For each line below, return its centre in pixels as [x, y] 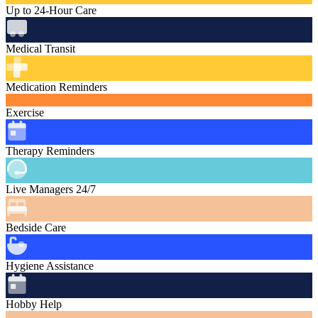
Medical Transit [40, 49]
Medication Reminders [56, 87]
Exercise [25, 113]
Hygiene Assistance [50, 266]
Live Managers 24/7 [51, 190]
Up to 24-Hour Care [51, 11]
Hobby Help [34, 305]
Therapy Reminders [50, 151]
